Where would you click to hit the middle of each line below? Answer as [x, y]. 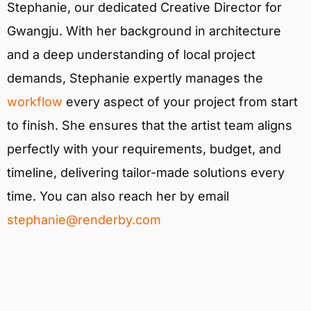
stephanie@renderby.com [84, 220]
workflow [35, 102]
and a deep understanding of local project [131, 55]
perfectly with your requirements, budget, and [144, 149]
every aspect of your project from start [182, 102]
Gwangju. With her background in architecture [144, 31]
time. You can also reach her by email [118, 196]
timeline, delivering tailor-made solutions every [146, 173]
